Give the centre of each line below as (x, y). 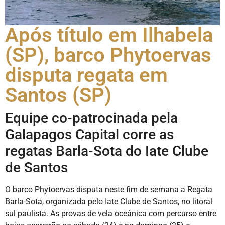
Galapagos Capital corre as (89, 134)
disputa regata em (86, 75)
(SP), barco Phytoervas (108, 55)
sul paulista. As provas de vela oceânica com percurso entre (111, 213)
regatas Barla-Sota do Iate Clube (107, 151)
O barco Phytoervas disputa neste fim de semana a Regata (109, 189)
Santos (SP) (58, 95)
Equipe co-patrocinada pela (91, 118)
